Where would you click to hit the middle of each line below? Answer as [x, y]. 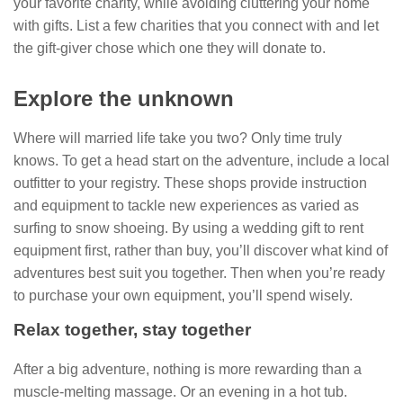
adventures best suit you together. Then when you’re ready [199, 273]
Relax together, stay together [132, 330]
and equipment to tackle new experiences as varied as [186, 206]
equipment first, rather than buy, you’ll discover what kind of [201, 251]
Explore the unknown [124, 99]
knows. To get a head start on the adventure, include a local [201, 161]
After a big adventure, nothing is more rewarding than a [188, 370]
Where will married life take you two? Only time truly [178, 139]
